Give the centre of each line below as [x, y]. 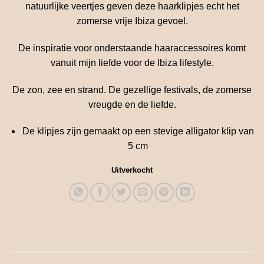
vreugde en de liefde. [132, 104]
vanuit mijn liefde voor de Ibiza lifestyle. [132, 62]
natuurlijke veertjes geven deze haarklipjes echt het [132, 6]
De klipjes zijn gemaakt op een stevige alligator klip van [138, 131]
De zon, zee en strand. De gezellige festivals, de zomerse [132, 90]
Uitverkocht [132, 170]
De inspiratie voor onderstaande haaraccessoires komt [132, 48]
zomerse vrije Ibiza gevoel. [132, 21]
